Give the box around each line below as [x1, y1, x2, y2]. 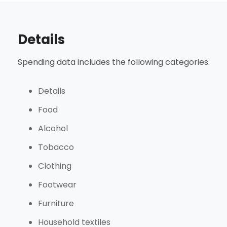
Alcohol [37, 123, 68, 135]
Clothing [37, 160, 71, 172]
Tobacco [37, 141, 74, 154]
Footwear [37, 179, 77, 191]
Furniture [37, 198, 74, 210]
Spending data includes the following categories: [17, 56, 210, 68]
